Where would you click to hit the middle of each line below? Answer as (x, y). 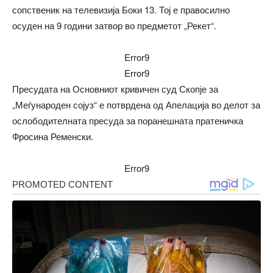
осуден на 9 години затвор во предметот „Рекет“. (114, 25)
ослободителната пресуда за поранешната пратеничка (128, 120)
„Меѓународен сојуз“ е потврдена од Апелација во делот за (136, 105)
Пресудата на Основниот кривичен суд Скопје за (115, 89)
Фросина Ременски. (53, 136)
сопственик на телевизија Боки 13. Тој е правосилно (121, 9)
